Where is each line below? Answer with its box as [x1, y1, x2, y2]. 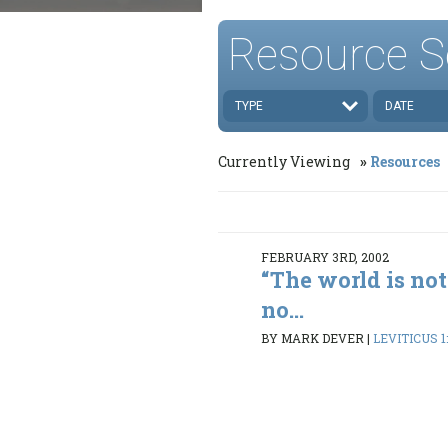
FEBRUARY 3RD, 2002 [261, 248, 390, 265]
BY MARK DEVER [261, 330, 365, 347]
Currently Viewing [218, 151, 353, 171]
